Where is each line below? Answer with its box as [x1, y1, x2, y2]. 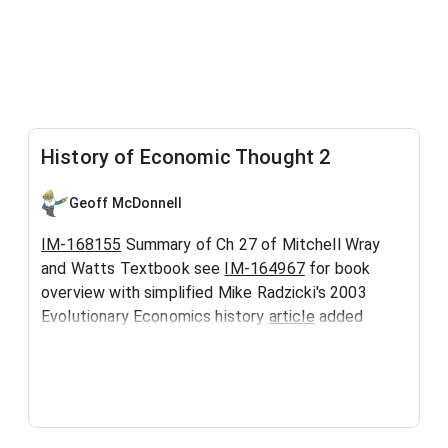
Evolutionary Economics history [41, 307, 269, 326]
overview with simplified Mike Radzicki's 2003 [41, 283, 367, 302]
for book [304, 259, 371, 278]
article [268, 307, 315, 326]
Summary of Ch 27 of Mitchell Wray [121, 235, 381, 254]
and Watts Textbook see [41, 259, 225, 278]
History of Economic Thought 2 [41, 145, 331, 169]
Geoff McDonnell [69, 194, 183, 211]
